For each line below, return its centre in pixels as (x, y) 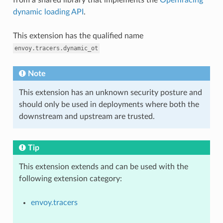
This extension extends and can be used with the (103, 167)
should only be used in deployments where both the (109, 104)
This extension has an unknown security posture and (110, 92)
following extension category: (70, 178)
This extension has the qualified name (78, 36)
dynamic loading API (48, 12)
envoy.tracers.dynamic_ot (56, 48)
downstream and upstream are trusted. (87, 116)
